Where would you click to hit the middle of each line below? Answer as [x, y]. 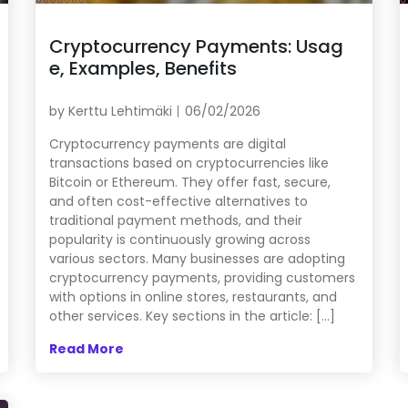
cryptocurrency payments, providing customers [202, 277]
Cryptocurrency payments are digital [167, 143]
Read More [86, 348]
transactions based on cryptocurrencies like [189, 163]
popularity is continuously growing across [179, 239]
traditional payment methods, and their [175, 220]
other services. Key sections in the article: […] [192, 316]
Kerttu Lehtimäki [120, 111]
